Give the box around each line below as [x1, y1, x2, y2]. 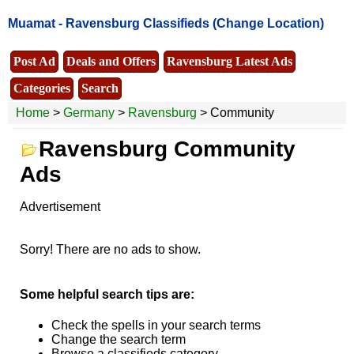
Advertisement [19, 199, 100, 213]
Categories [13, 81, 70, 95]
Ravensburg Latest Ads [167, 54, 292, 68]
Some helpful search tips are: [19, 287, 194, 301]
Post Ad [13, 54, 55, 68]
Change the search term [51, 333, 186, 347]
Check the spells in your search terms [51, 318, 261, 333]
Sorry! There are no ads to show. [19, 242, 201, 256]
